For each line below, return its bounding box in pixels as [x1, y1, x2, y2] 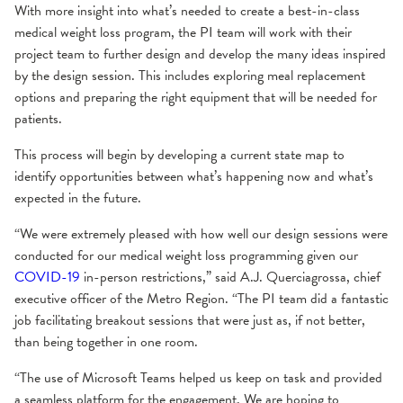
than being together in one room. [14, 330, 198, 353]
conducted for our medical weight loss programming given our [14, 244, 358, 266]
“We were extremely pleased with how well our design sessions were [14, 222, 388, 245]
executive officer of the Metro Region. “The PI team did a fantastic [14, 287, 389, 309]
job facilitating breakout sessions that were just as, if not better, [14, 309, 365, 331]
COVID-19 [14, 265, 80, 288]
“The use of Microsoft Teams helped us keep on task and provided [14, 366, 382, 389]
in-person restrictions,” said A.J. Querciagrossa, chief [80, 265, 381, 288]
